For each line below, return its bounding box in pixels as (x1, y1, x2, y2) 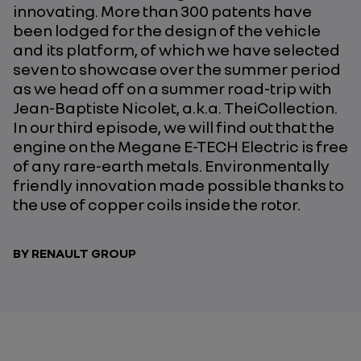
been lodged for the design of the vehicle (13, 20, 321, 39)
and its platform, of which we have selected (13, 39, 340, 59)
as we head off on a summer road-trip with (13, 78, 331, 98)
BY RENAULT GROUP (13, 245, 136, 261)
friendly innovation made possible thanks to (13, 175, 344, 194)
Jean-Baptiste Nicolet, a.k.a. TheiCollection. (13, 98, 338, 117)
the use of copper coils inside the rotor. (13, 194, 301, 214)
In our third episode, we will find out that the (13, 117, 334, 136)
